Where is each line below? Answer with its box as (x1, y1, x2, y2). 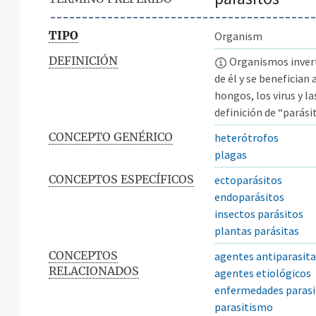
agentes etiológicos (214, 265, 311, 280)
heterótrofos (214, 130, 279, 145)
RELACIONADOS (49, 263, 139, 278)
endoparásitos (214, 189, 284, 204)
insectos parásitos (214, 206, 303, 221)
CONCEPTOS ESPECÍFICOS (49, 171, 194, 186)
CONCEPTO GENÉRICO (49, 129, 173, 144)
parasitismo (214, 299, 273, 314)
